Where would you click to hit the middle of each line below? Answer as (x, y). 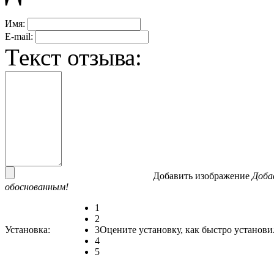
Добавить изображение (201, 176)
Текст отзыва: (73, 57)
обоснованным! (37, 187)
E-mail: (19, 36)
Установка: (28, 229)
